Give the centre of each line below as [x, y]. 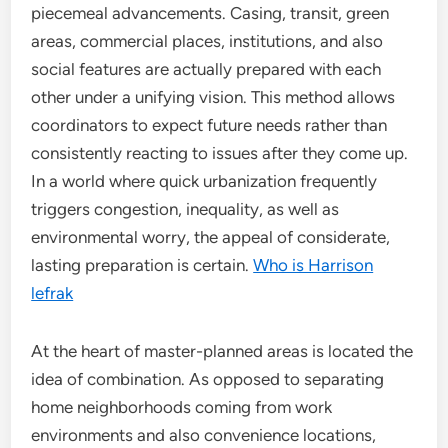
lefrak [52, 293]
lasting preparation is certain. [142, 265]
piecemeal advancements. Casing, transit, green [210, 13]
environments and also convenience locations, [204, 435]
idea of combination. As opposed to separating [208, 379]
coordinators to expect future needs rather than [209, 125]
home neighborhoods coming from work [182, 407]
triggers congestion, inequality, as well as [185, 209]
